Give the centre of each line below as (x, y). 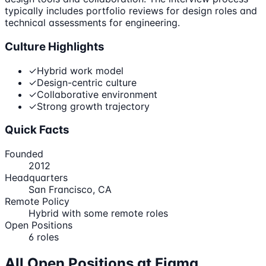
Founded (24, 153)
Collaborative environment (97, 94)
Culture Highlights (55, 46)
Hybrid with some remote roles (98, 213)
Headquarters (36, 177)
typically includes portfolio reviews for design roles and (131, 11)
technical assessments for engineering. (92, 23)
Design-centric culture (87, 82)
